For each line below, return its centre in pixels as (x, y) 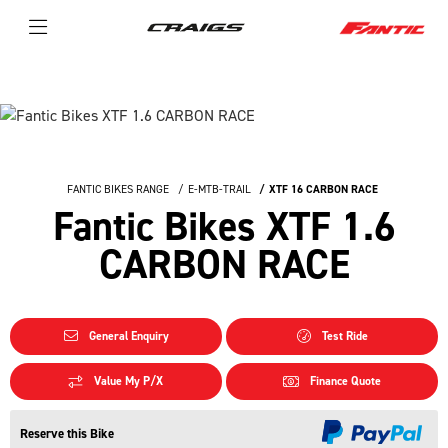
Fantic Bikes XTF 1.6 (224, 226)
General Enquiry (128, 335)
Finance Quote (345, 381)
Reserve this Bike (67, 434)
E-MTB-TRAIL (219, 189)
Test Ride (344, 335)
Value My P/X (128, 381)
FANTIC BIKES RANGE (117, 189)
